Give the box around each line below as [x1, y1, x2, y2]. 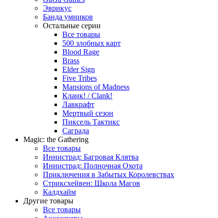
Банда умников [43, 12, 93, 21]
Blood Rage [62, 47, 99, 56]
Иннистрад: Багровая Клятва [43, 152, 139, 161]
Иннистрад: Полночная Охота [43, 161, 143, 170]
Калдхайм [43, 187, 76, 196]
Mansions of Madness [62, 82, 129, 91]
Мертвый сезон [62, 109, 113, 117]
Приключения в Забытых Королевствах [43, 170, 174, 179]
